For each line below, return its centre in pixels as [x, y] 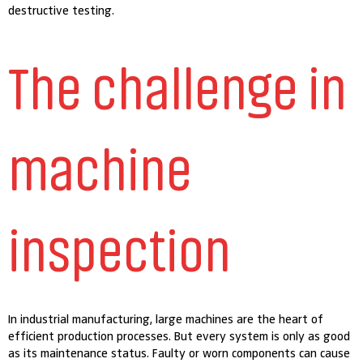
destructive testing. [62, 10]
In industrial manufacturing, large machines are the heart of [166, 319]
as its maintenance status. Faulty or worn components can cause [179, 353]
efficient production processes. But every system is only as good [179, 336]
